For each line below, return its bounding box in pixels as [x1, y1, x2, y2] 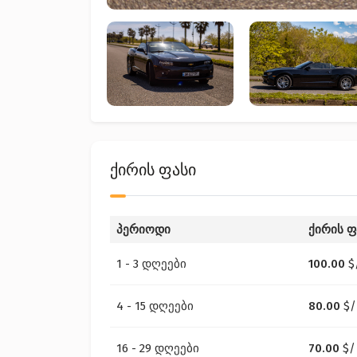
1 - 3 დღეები [116, 257, 186, 271]
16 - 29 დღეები [116, 341, 199, 355]
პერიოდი [116, 222, 171, 237]
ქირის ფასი [110, 160, 196, 179]
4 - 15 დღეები [116, 299, 194, 313]
